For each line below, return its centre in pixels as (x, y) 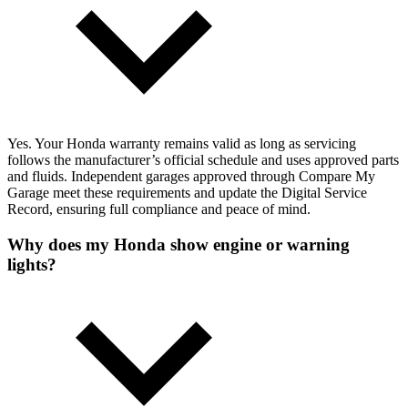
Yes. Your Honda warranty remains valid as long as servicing (182, 144)
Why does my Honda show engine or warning (178, 245)
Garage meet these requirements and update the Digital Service (187, 193)
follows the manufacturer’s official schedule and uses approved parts (203, 160)
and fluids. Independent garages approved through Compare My (191, 177)
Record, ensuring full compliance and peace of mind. (159, 209)
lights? (32, 265)
